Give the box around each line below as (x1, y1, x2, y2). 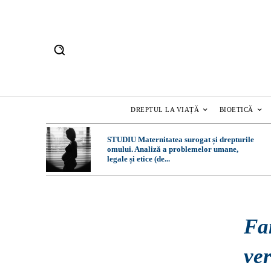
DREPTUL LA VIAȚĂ (131, 106, 200, 114)
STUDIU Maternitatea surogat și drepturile (106, 135, 254, 145)
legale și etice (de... (106, 154, 170, 164)
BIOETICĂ (219, 106, 253, 114)
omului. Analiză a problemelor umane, (106, 145, 238, 154)
